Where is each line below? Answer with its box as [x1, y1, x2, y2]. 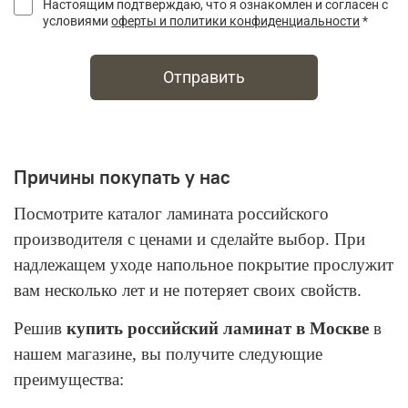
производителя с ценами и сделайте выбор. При [14, 229, 365, 249]
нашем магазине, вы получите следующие [14, 343, 322, 363]
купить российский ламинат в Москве [66, 318, 373, 338]
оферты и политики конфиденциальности [111, 14, 361, 29]
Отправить [163, 67, 245, 87]
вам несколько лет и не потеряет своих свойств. [14, 280, 362, 300]
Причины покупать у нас [14, 164, 230, 189]
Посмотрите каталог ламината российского [14, 203, 329, 223]
